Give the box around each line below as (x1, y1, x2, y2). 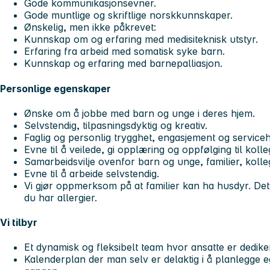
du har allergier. (24, 191, 97, 204)
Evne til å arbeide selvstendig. (24, 167, 159, 180)
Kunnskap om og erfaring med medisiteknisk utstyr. (24, 33, 258, 46)
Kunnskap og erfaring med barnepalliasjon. (24, 57, 222, 70)
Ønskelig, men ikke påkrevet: (24, 21, 159, 34)
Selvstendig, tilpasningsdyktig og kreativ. (24, 119, 207, 131)
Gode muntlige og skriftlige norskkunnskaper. (24, 9, 233, 22)
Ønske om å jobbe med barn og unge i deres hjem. (24, 107, 255, 119)
